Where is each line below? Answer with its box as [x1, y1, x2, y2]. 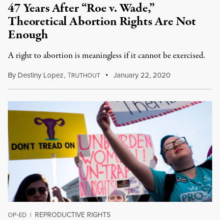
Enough [8, 26, 49, 44]
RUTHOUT [71, 71, 100, 80]
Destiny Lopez [18, 70, 63, 81]
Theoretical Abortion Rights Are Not [8, 13, 196, 30]
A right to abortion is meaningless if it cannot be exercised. [8, 50, 205, 62]
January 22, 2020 [111, 70, 171, 81]
